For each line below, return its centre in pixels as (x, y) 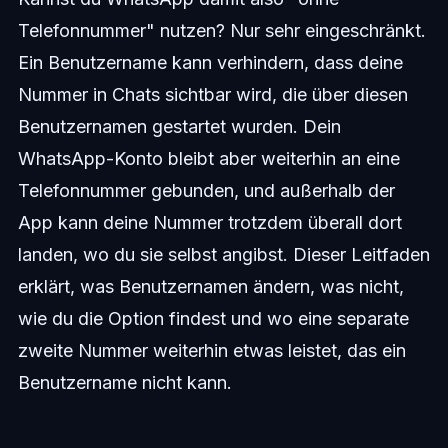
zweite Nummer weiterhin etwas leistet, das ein (211, 350)
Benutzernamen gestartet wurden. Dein (179, 126)
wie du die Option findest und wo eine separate (213, 318)
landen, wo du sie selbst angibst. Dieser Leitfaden (223, 254)
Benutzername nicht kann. (124, 382)
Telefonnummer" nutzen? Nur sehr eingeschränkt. (221, 30)
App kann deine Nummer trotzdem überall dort (209, 222)
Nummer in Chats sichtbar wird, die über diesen (212, 94)
